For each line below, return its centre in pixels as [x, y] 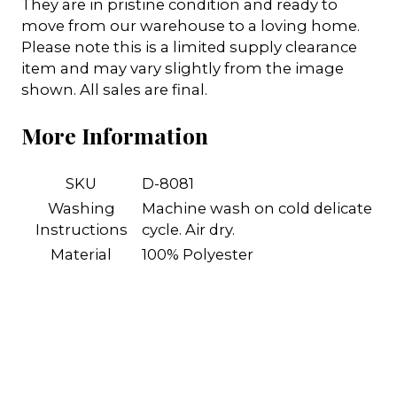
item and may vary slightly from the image [183, 69]
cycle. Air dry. [188, 229]
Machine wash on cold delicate [257, 208]
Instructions [81, 229]
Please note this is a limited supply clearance [189, 47]
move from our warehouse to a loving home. [191, 26]
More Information [115, 136]
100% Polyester [198, 254]
